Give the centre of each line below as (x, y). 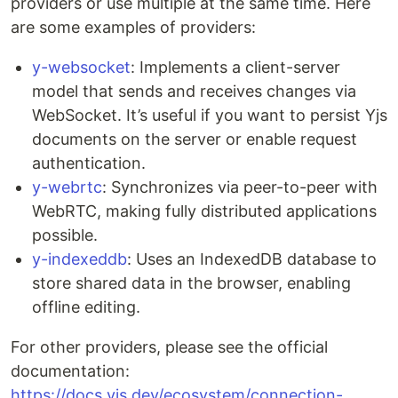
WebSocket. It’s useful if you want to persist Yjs (210, 115)
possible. (65, 235)
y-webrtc (67, 187)
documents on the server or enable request (195, 139)
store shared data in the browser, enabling (191, 283)
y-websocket (81, 68)
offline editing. (86, 307)
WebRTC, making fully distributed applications (204, 211)
